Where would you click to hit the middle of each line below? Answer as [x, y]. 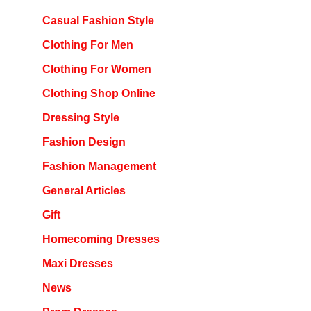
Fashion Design [84, 142]
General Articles [84, 190]
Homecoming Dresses [101, 239]
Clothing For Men [87, 44]
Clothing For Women [96, 69]
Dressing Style [81, 117]
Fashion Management [99, 166]
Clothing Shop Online [99, 93]
